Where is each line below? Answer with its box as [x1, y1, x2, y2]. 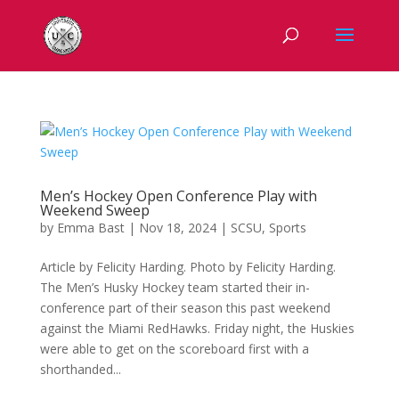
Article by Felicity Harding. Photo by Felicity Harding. [39, 258, 336, 275]
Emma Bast [56, 219, 125, 236]
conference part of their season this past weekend [39, 299, 330, 316]
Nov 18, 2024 [138, 219, 216, 236]
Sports [268, 219, 306, 236]
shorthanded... [39, 361, 121, 378]
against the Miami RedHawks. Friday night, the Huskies [39, 320, 354, 337]
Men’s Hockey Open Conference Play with [39, 186, 317, 206]
